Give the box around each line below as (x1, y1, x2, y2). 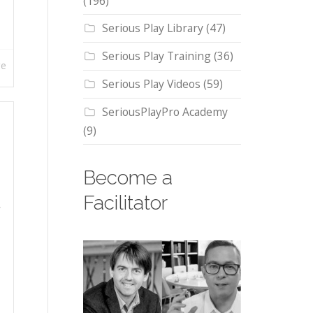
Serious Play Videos (101, 76, 201, 92)
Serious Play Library (101, 20, 203, 36)
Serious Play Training (101, 48, 211, 64)
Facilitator (82, 191, 168, 215)
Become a (82, 166, 173, 190)
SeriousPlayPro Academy (101, 104, 228, 120)
